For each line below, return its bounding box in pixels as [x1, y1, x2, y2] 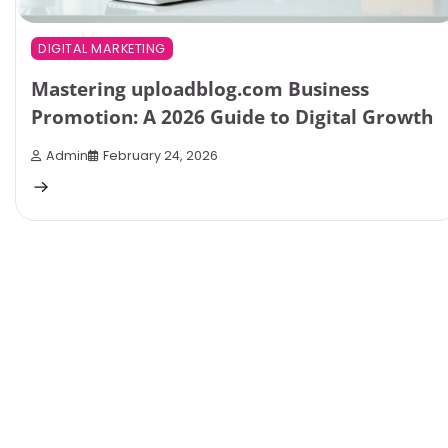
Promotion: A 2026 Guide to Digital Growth [31, 103, 433, 130]
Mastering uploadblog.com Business [31, 75, 369, 102]
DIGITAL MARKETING [38, 39, 166, 57]
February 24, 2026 [103, 146, 218, 164]
